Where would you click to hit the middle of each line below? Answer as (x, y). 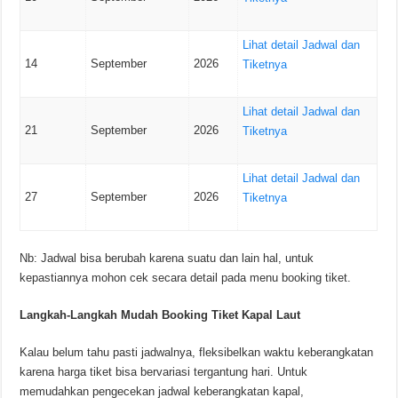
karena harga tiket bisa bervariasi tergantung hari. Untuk (164, 371)
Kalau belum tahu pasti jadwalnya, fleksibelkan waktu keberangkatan (197, 352)
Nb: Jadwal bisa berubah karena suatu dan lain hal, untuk (167, 258)
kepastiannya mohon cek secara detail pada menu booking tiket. (186, 277)
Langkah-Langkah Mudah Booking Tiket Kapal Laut (160, 314)
